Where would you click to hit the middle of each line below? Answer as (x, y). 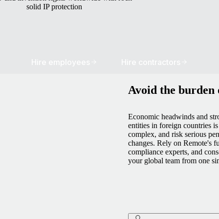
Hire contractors (151, 62)
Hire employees (60, 62)
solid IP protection (54, 6)
